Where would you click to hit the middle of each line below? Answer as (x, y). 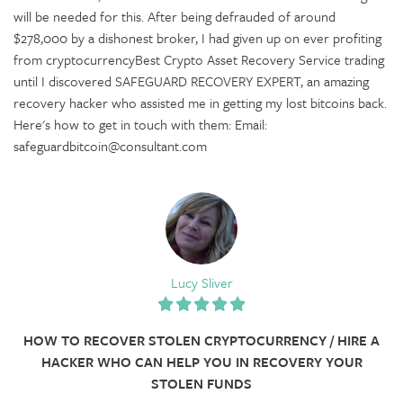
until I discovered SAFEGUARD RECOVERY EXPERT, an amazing (191, 81)
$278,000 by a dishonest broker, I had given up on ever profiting (197, 37)
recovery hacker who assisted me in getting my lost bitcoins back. (200, 102)
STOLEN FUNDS (201, 383)
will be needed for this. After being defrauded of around (175, 16)
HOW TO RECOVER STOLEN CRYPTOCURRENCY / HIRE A (201, 340)
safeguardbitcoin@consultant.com (110, 145)
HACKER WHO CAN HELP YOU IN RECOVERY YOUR (201, 361)
